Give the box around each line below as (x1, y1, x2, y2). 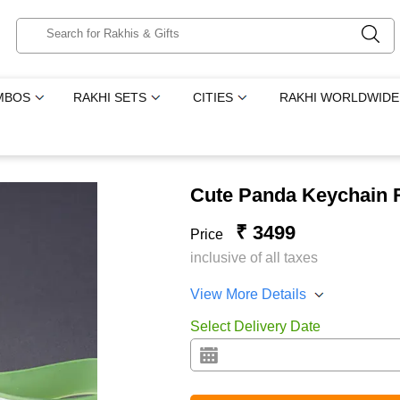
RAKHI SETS (73, 90, 147, 104)
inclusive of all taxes (189, 250, 318, 265)
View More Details (189, 287, 306, 302)
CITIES (193, 90, 234, 104)
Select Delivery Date (189, 319, 321, 334)
